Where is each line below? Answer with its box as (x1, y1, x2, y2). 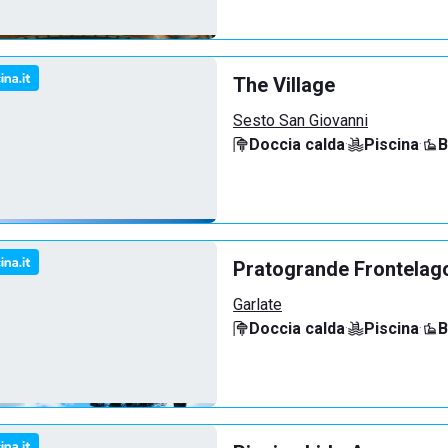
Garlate (233, 295, 282, 314)
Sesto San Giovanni (233, 111, 368, 130)
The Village (233, 73, 335, 97)
